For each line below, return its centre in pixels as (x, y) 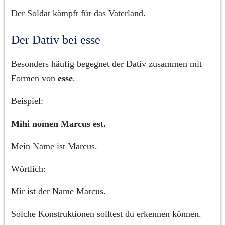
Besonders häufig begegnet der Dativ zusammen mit (106, 64)
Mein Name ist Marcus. (54, 146)
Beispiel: (27, 101)
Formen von (34, 78)
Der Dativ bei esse (56, 39)
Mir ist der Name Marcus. (59, 191)
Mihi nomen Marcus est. (59, 123)
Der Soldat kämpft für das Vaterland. (78, 13)
